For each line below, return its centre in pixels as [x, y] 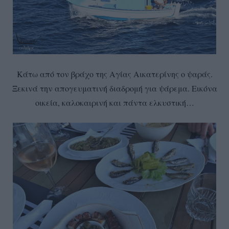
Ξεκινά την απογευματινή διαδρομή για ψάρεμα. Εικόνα [114, 88]
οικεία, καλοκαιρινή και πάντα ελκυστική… [114, 102]
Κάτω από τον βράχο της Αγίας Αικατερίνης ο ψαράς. [114, 74]
